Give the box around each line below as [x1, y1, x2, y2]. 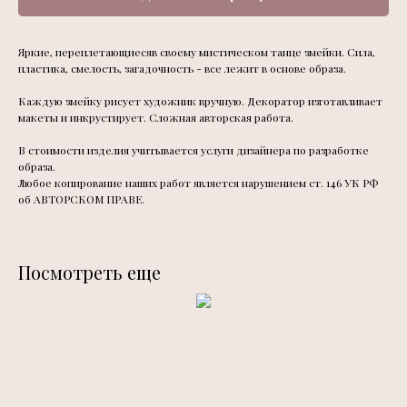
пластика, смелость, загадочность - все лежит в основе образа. [18, 61, 346, 76]
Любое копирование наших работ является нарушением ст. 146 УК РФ [18, 175, 378, 191]
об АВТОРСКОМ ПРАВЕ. [18, 192, 144, 207]
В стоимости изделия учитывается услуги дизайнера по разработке [18, 143, 369, 158]
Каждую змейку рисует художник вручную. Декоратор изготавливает [18, 94, 382, 109]
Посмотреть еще [18, 260, 161, 285]
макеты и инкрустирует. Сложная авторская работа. [18, 110, 293, 125]
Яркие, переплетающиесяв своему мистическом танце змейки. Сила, [18, 45, 375, 60]
